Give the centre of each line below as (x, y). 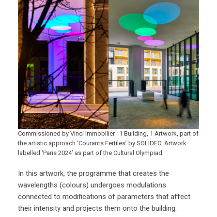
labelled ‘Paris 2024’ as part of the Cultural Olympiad (90, 153)
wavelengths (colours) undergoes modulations (92, 185)
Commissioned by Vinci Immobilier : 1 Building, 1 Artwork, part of (108, 134)
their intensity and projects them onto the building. (98, 208)
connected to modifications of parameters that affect (104, 196)
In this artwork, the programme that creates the (94, 173)
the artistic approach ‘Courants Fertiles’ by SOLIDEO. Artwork (102, 143)
